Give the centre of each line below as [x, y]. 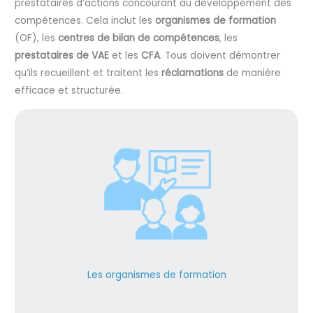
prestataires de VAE [62, 56]
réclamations [193, 73]
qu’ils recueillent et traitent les [88, 73]
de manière [253, 73]
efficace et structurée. [69, 91]
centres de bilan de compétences [139, 38]
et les [125, 56]
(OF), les [37, 38]
